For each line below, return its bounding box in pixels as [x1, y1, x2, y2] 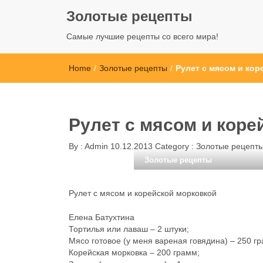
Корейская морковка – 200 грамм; [69, 248, 200, 257]
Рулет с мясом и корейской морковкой [69, 188, 217, 198]
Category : [155, 141, 196, 151]
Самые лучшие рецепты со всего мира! [66, 32, 218, 41]
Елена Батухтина [69, 213, 134, 222]
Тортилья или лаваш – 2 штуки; [69, 224, 189, 234]
